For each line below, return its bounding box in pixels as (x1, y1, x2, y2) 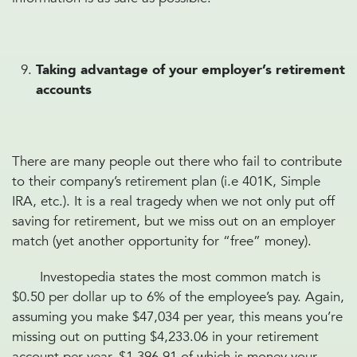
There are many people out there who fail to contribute (12, 152, 342, 171)
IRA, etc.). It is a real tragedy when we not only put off (12, 192, 335, 210)
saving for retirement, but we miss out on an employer (12, 212, 335, 230)
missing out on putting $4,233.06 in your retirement (12, 328, 319, 346)
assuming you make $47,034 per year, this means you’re (12, 308, 343, 326)
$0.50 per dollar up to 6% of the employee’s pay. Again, (12, 288, 344, 306)
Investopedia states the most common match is (12, 268, 320, 286)
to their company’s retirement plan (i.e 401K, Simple (12, 172, 320, 190)
